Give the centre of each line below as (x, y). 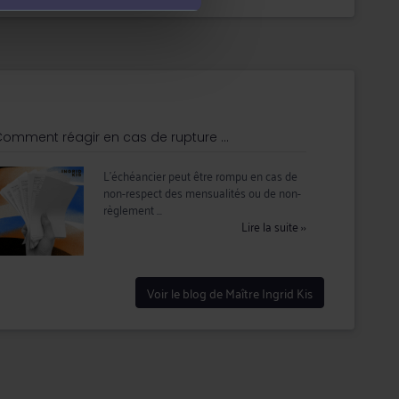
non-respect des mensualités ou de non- (203, 192)
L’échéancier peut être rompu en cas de (201, 175)
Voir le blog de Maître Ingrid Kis (230, 293)
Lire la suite (272, 226)
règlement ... (133, 209)
